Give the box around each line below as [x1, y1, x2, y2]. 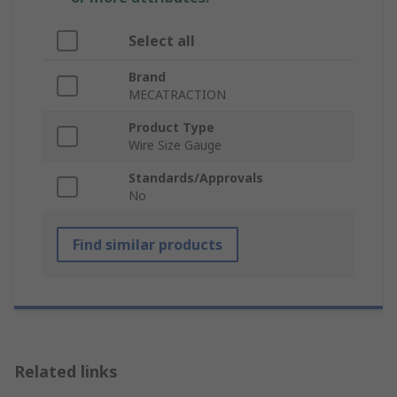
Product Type [128, 119, 214, 136]
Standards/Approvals [128, 169, 263, 187]
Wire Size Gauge [128, 136, 222, 154]
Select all [128, 31, 195, 51]
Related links [14, 361, 118, 383]
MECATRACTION [128, 86, 226, 104]
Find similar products [73, 235, 222, 255]
